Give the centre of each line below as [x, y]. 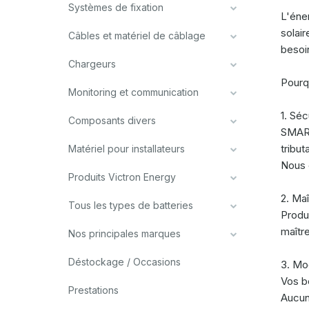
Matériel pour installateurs [127, 149]
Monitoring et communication [133, 92]
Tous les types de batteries [131, 205]
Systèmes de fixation [116, 7]
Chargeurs [92, 64]
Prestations [93, 290]
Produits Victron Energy [122, 177]
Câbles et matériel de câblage [137, 36]
